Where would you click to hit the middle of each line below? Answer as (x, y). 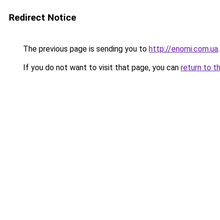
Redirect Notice (42, 17)
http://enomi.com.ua (183, 49)
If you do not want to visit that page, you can (101, 68)
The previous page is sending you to (85, 49)
